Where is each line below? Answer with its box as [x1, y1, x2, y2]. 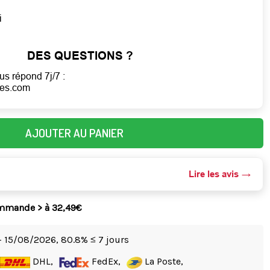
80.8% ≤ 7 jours [61, 234, 130, 246]
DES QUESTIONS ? [27, 49, 134, 63]
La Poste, [142, 256, 184, 268]
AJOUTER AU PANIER [25, 125, 124, 141]
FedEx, [89, 256, 121, 268]
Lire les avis [189, 169, 239, 180]
